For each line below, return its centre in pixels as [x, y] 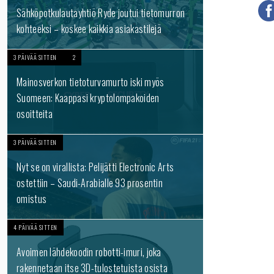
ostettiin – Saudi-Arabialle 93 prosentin [90, 183]
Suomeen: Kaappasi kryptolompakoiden [88, 98]
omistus [32, 199]
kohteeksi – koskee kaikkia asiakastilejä [89, 29]
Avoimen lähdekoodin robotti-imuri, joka [89, 252]
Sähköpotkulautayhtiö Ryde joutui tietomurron [101, 13]
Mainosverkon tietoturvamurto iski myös [91, 82]
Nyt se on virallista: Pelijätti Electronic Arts [95, 167]
